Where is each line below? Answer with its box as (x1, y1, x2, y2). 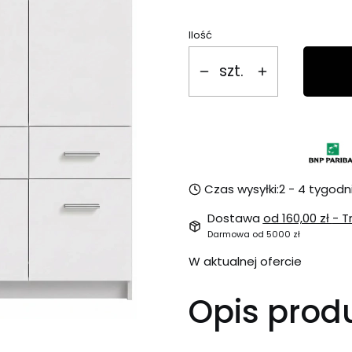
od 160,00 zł (262, 209, 332, 226)
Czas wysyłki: (203, 180, 279, 197)
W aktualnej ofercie (189, 252, 302, 269)
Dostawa (207, 209, 263, 226)
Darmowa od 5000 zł (207, 227, 300, 240)
